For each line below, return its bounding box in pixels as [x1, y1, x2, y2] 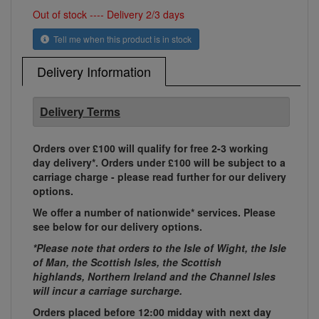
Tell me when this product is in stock [49, 33, 192, 46]
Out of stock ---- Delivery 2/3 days [33, 7, 184, 22]
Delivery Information [37, 62, 151, 81]
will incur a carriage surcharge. [33, 283, 185, 298]
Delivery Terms [40, 103, 120, 120]
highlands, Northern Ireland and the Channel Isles [33, 269, 276, 284]
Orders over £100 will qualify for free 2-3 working [33, 141, 268, 156]
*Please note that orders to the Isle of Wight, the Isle [33, 241, 286, 256]
